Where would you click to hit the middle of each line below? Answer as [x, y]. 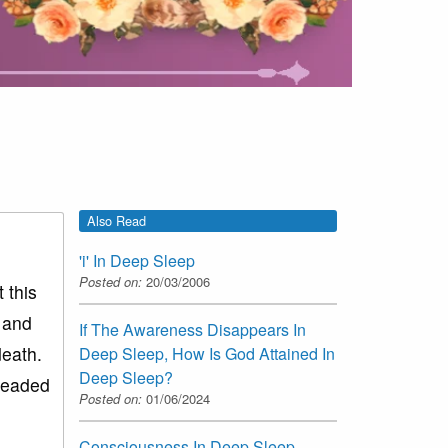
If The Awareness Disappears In [192, 330]
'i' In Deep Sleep [137, 261]
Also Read [116, 220]
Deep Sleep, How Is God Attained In [207, 354]
